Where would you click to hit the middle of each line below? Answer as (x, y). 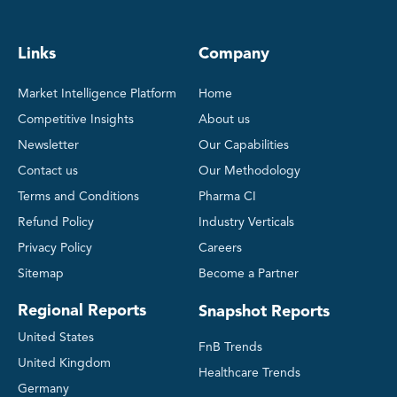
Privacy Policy (55, 249)
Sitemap (41, 274)
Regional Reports (82, 311)
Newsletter (48, 146)
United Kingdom (64, 364)
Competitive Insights (76, 120)
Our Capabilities (244, 146)
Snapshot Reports (264, 311)
